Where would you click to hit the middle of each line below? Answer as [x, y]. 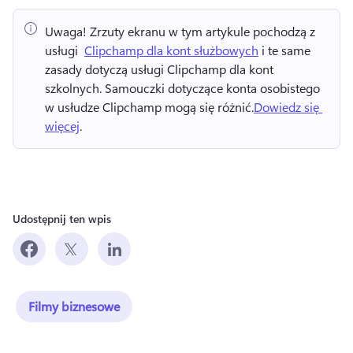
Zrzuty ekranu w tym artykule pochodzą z [201, 32]
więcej [62, 126]
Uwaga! [66, 32]
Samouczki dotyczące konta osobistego [212, 88]
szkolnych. [75, 88]
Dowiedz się [286, 107]
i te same [284, 50]
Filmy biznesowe [74, 307]
